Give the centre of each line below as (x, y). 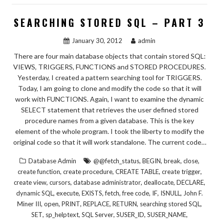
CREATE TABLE (137, 171)
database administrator (107, 182)
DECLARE (190, 182)
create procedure (88, 171)
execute (67, 193)
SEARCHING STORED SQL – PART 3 (109, 22)
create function (39, 171)
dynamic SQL (35, 193)
